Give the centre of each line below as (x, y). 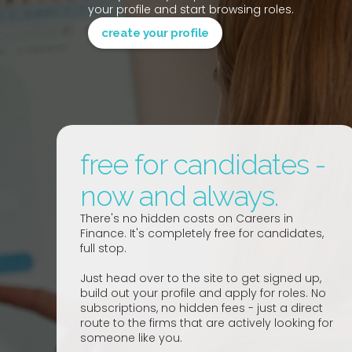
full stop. (103, 249)
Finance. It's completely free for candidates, (202, 234)
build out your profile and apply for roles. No (203, 293)
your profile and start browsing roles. (191, 10)
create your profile (155, 33)
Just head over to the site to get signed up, (201, 279)
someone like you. (131, 338)
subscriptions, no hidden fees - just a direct (202, 308)
